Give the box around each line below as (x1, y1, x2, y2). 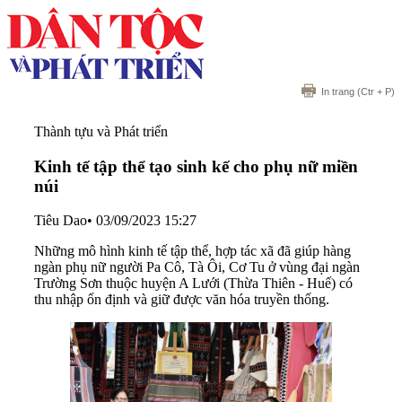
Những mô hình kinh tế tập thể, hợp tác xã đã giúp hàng (34, 243, 351, 259)
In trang (321, 86, 354, 97)
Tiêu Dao (34, 213, 87, 229)
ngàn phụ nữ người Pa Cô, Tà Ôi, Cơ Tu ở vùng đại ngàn (34, 259, 360, 275)
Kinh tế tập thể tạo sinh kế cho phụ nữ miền (34, 156, 358, 176)
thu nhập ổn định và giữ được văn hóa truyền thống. (34, 292, 329, 308)
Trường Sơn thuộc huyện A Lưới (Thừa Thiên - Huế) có (34, 275, 353, 292)
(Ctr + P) (354, 86, 395, 97)
